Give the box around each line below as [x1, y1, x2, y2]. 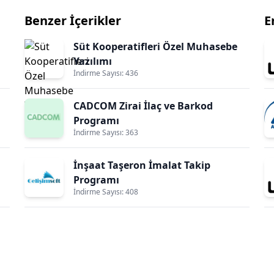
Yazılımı [73, 54, 112, 68]
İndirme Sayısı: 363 [73, 127, 138, 138]
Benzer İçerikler [24, 12, 121, 29]
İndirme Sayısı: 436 [73, 68, 138, 78]
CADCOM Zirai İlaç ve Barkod [73, 99, 213, 113]
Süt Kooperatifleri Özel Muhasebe [73, 40, 237, 53]
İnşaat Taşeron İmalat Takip [73, 158, 210, 172]
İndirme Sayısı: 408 [73, 187, 138, 197]
